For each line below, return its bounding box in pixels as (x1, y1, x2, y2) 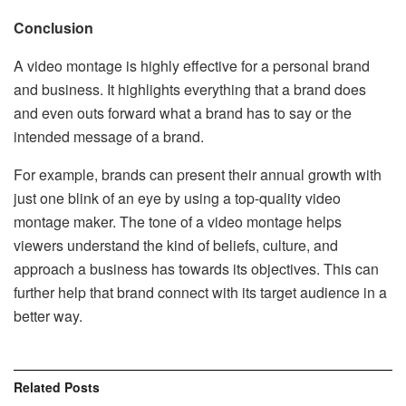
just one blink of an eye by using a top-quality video (14, 188, 341, 208)
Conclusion (14, 17, 93, 38)
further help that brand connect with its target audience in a (14, 282, 387, 303)
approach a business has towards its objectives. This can (14, 258, 379, 279)
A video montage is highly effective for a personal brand (14, 55, 370, 76)
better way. (14, 305, 82, 326)
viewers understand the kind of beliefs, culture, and (14, 235, 338, 256)
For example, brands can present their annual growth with (14, 164, 382, 185)
